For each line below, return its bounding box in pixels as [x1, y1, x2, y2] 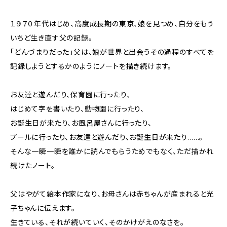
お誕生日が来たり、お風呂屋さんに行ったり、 [10, 119, 152, 127]
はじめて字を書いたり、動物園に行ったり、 [10, 104, 145, 113]
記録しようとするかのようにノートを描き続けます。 [10, 62, 172, 70]
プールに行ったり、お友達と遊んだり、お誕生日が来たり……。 [10, 133, 204, 141]
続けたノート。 [10, 161, 55, 170]
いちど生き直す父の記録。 [10, 33, 93, 42]
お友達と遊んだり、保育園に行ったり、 [10, 90, 131, 99]
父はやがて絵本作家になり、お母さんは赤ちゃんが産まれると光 [10, 190, 214, 198]
